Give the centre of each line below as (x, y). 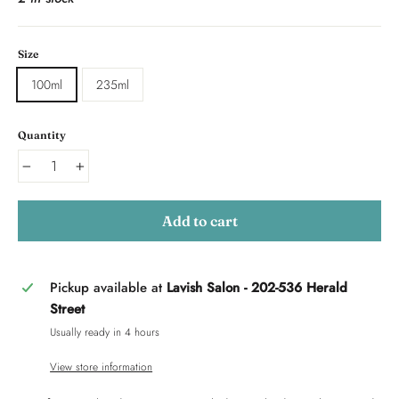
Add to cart (199, 221)
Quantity (42, 135)
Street (68, 309)
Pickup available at (109, 288)
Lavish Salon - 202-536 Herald (257, 288)
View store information (102, 367)
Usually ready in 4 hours (105, 333)
